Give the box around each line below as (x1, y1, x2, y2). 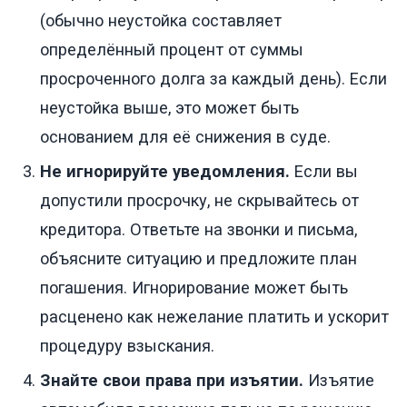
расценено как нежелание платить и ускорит (40, 307, 389, 327)
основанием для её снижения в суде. (40, 127, 331, 147)
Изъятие (303, 371, 374, 391)
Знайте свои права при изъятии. (40, 371, 303, 391)
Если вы (290, 162, 358, 182)
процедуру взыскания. (40, 336, 214, 356)
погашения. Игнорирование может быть (40, 278, 348, 298)
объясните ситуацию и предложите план (40, 249, 357, 269)
